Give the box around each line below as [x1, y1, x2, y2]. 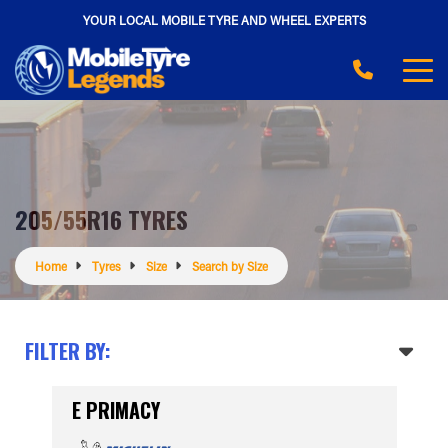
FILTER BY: [25, 335, 111, 366]
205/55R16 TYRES [15, 201, 188, 237]
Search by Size [192, 258, 268, 274]
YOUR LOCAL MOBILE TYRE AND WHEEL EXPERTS [82, 11, 366, 28]
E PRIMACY [71, 395, 160, 425]
